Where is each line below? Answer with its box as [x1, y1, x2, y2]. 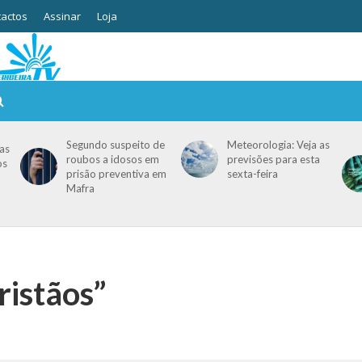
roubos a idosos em [65, 153, 159, 166]
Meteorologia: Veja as [226, 138, 330, 151]
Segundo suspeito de [65, 138, 165, 151]
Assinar [43, 9, 81, 23]
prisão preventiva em [65, 167, 166, 180]
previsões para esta [226, 153, 320, 166]
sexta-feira [226, 167, 278, 180]
